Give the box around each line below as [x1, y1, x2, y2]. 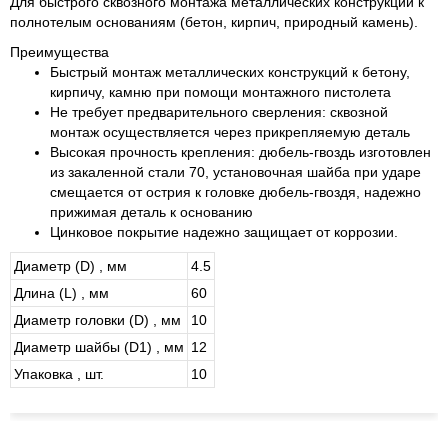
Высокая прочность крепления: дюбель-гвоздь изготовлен [50, 144, 431, 161]
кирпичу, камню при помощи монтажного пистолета [50, 84, 391, 101]
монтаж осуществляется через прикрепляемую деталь [50, 124, 410, 141]
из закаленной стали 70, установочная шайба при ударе [50, 164, 421, 181]
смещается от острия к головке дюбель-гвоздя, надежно [50, 184, 421, 201]
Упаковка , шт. [14, 366, 104, 383]
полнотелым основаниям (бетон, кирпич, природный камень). [10, 14, 418, 31]
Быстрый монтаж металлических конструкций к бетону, [50, 64, 410, 81]
